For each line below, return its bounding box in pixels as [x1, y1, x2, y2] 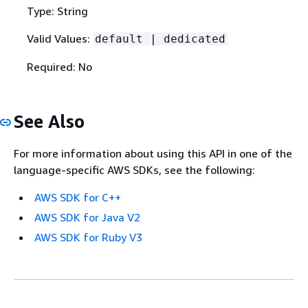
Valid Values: [26, 31, 93, 45]
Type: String [26, 3, 88, 18]
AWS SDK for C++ [34, 190, 121, 205]
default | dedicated [94, 32, 225, 45]
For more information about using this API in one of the [14, 146, 292, 161]
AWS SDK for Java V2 [34, 210, 140, 225]
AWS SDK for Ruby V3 [34, 230, 142, 245]
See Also [14, 110, 85, 132]
